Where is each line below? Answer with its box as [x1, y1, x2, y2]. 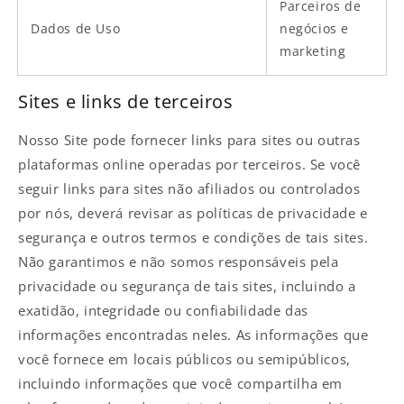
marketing [280, 41, 346, 60]
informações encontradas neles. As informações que [18, 326, 369, 344]
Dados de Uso [31, 19, 121, 37]
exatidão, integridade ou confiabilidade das [18, 301, 308, 320]
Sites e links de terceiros [18, 88, 234, 114]
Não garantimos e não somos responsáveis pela [18, 252, 339, 271]
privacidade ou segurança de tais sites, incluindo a [18, 277, 356, 296]
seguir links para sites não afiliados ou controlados [18, 179, 361, 198]
